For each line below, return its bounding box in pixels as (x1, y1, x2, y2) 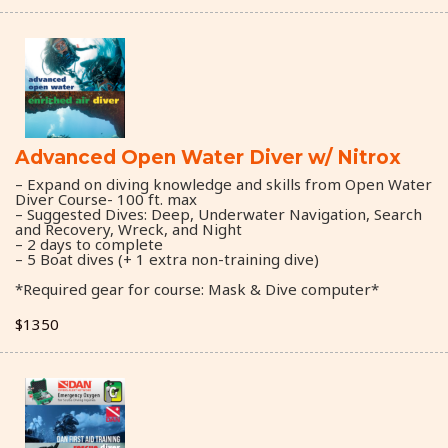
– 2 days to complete (15, 233, 163, 254)
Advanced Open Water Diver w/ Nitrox (15, 145, 401, 169)
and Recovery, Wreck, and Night (15, 218, 242, 239)
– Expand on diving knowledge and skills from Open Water (15, 173, 432, 194)
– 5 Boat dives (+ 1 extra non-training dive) (15, 248, 319, 269)
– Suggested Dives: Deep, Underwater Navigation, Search (15, 203, 422, 224)
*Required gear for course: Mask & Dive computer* (15, 278, 379, 299)
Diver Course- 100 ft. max (15, 188, 197, 209)
